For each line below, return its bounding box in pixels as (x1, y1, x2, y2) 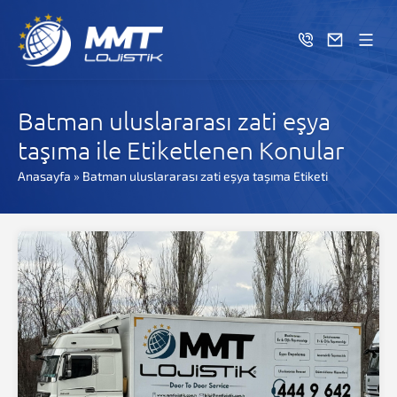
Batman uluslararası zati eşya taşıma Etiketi (82, 168, 328, 183)
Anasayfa (18, 168, 71, 183)
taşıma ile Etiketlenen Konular (18, 136, 344, 165)
